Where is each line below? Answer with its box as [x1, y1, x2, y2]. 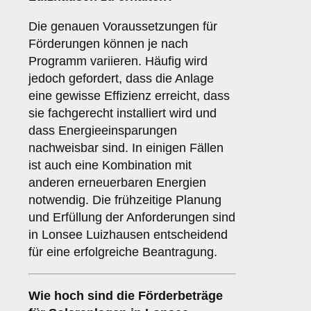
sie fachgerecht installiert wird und [28, 106, 217, 121]
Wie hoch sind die [28, 289, 138, 303]
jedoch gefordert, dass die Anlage [28, 72, 214, 86]
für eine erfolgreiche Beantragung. [28, 245, 217, 260]
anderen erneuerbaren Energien [28, 176, 206, 190]
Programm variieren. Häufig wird [28, 54, 208, 69]
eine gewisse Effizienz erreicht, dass [28, 89, 230, 103]
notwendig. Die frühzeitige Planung [28, 193, 221, 208]
